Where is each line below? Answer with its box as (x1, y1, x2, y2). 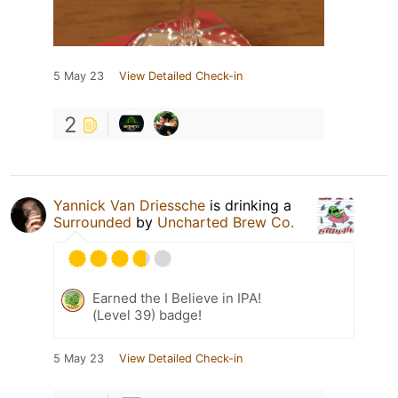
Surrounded (53, 213, 131, 232)
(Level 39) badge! (92, 306, 202, 324)
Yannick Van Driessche (53, 196, 205, 215)
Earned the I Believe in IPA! (92, 290, 261, 307)
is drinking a (205, 196, 291, 215)
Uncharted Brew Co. (157, 213, 294, 232)
